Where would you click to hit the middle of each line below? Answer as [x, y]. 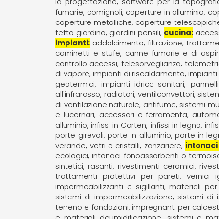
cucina [178, 32]
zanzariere [163, 145]
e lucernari [75, 114]
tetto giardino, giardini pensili [108, 32]
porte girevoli [79, 135]
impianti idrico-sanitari [143, 84]
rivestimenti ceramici [156, 166]
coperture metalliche [94, 22]
